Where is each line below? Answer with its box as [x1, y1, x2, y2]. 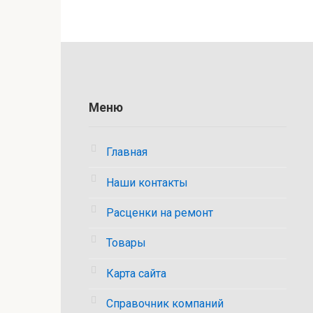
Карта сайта [106, 266, 166, 280]
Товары [106, 236, 146, 250]
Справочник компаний [106, 297, 224, 311]
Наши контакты [106, 175, 188, 189]
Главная [106, 145, 147, 159]
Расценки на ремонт [106, 205, 213, 219]
